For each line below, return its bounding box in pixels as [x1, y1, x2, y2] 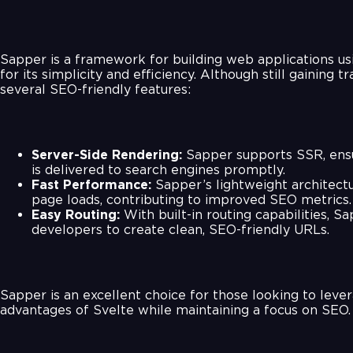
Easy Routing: [32, 206, 120, 222]
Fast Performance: [32, 176, 151, 192]
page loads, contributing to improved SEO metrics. [32, 191, 351, 207]
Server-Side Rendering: [32, 147, 182, 162]
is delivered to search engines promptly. [32, 162, 285, 177]
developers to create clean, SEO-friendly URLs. [32, 221, 329, 237]
